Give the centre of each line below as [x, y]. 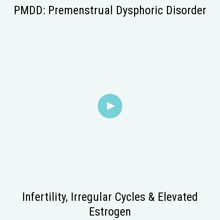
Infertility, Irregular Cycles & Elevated [110, 197]
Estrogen [110, 211]
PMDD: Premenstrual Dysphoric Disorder [110, 10]
